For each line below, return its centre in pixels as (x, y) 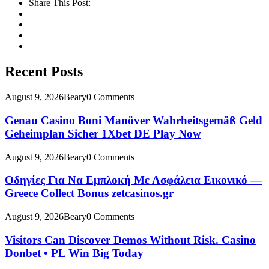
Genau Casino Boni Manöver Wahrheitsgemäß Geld (134, 120)
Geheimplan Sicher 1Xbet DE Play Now (103, 133)
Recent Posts (44, 72)
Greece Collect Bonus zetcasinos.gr (89, 193)
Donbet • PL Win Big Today (74, 253)
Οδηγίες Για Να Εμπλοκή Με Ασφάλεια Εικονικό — (133, 180)
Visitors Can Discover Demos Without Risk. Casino (130, 240)
